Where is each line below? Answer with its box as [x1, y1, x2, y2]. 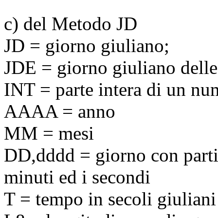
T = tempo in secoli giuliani [4, 188, 216, 209]
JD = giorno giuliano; [4, 35, 169, 56]
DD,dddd [4, 144, 75, 165]
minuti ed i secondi [4, 166, 150, 187]
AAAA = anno [4, 100, 115, 122]
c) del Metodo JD [4, 13, 137, 34]
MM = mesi [4, 122, 94, 144]
